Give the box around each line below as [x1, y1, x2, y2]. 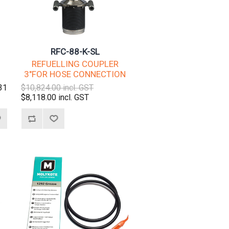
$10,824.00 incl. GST [21, 83, 94, 93]
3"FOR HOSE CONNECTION [24, 69, 126, 80]
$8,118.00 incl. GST [21, 93, 89, 103]
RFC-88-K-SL [50, 47, 100, 57]
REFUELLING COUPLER [31, 59, 119, 70]
